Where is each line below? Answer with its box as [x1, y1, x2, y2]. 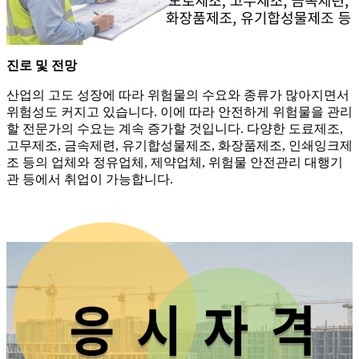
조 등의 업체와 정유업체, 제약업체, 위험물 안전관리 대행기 [6, 155, 343, 170]
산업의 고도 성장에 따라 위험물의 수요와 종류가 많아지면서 [6, 88, 349, 103]
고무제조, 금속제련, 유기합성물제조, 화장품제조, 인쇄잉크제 [6, 139, 353, 153]
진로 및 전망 [6, 58, 77, 73]
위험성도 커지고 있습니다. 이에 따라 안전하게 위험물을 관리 [6, 105, 353, 119]
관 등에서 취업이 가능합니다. [6, 172, 173, 187]
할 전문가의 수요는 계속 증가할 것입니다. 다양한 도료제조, [6, 122, 343, 136]
